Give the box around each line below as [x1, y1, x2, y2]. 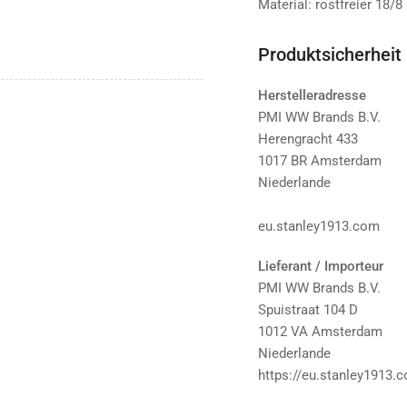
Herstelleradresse [258, 87, 366, 104]
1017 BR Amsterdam [258, 153, 382, 169]
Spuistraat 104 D [258, 302, 358, 318]
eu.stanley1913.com [258, 218, 380, 234]
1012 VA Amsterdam [258, 323, 382, 340]
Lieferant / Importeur [258, 258, 383, 274]
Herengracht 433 [258, 131, 358, 147]
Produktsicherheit [258, 44, 402, 65]
